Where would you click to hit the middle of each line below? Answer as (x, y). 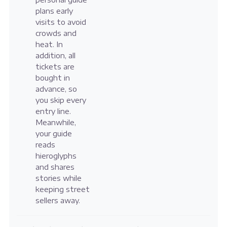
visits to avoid (61, 22)
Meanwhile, (55, 123)
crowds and (56, 33)
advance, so (56, 89)
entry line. (53, 111)
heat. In (49, 45)
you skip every (61, 100)
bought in (52, 78)
